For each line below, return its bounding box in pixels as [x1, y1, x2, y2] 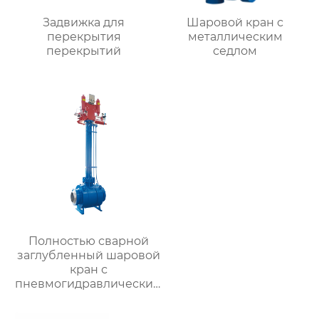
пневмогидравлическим [15, 277, 163, 291]
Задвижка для [43, 16, 125, 30]
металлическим [187, 30, 283, 44]
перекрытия [46, 30, 121, 44]
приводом [58, 291, 120, 305]
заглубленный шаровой [17, 249, 161, 263]
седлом [213, 44, 258, 58]
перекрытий [46, 44, 122, 58]
